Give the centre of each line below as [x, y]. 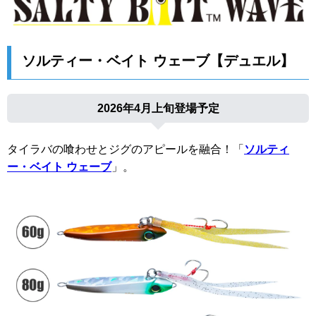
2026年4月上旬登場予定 [158, 108]
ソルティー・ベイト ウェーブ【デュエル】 [158, 60]
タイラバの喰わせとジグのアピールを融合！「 [126, 150]
